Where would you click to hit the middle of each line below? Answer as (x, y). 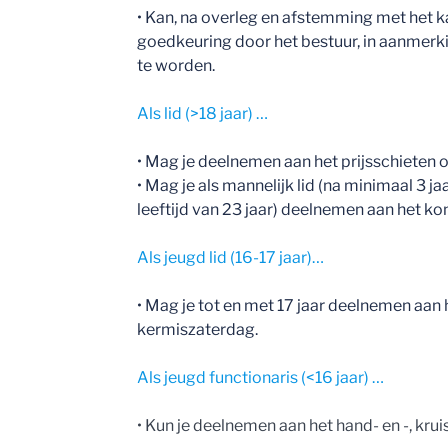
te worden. (176, 65)
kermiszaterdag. (198, 329)
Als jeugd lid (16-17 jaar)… (231, 257)
